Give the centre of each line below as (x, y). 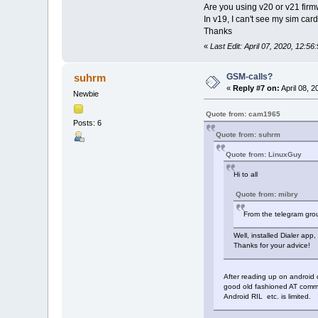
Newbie (86, 94)
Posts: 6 (88, 122)
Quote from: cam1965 (243, 114)
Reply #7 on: (257, 88)
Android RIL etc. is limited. (267, 297)
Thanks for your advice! (272, 246)
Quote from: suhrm (248, 135)
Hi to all (245, 175)
